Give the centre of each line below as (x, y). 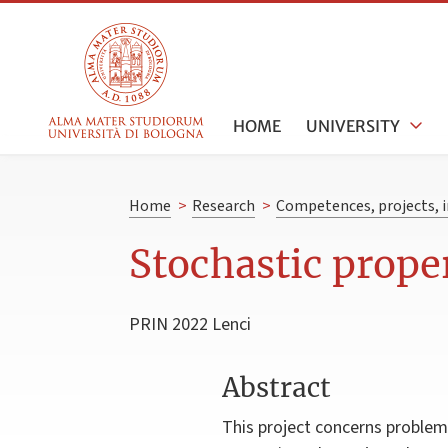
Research (223, 206)
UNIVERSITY (353, 125)
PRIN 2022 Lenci (190, 324)
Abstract (276, 387)
